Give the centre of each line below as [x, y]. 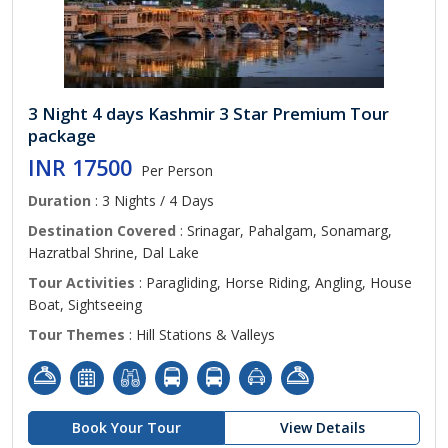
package [62, 135]
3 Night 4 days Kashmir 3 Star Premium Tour [208, 113]
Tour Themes [76, 334]
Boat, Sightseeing [85, 304]
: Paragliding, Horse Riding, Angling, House [273, 282]
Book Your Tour [126, 427]
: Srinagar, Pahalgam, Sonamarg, [284, 230]
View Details [322, 427]
